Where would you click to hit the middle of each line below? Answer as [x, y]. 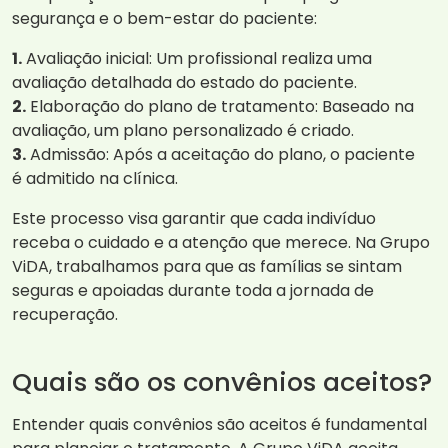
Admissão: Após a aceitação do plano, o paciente [220, 155]
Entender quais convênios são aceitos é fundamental [219, 425]
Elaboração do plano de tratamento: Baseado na [220, 107]
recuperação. [65, 315]
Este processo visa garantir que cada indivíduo [194, 219]
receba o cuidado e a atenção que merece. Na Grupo [221, 243]
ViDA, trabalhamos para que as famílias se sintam [207, 267]
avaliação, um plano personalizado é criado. [183, 131]
